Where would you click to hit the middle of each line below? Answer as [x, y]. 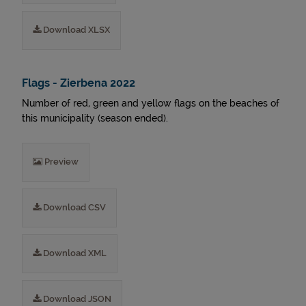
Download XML [74, 253]
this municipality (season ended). [95, 118]
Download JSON [76, 299]
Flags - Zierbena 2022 [79, 83]
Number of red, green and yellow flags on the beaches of [151, 103]
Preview [60, 162]
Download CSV [73, 207]
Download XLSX [75, 30]
